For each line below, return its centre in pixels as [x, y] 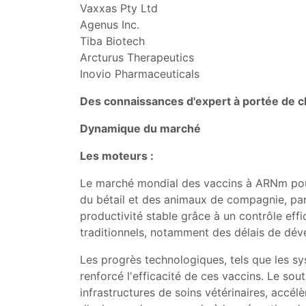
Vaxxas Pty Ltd [119, 8]
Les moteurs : [117, 156]
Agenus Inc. [110, 25]
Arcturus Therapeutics [137, 57]
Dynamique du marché [140, 128]
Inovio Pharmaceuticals [140, 74]
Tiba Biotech [112, 41]
